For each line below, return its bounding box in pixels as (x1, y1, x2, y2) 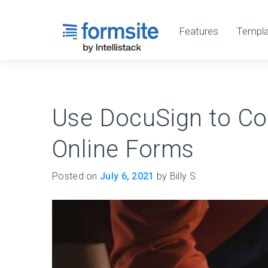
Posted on (52, 170, 100, 182)
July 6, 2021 (100, 170, 154, 182)
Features (179, 25, 218, 37)
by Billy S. (154, 170, 199, 182)
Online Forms (52, 135, 194, 163)
